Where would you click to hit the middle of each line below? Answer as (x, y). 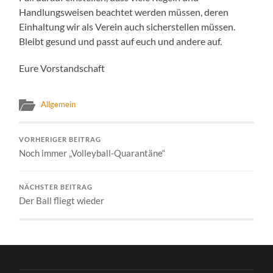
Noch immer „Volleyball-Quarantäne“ (92, 153)
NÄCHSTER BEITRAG (56, 187)
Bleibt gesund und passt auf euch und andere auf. (121, 41)
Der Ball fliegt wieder (62, 200)
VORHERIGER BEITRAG (60, 139)
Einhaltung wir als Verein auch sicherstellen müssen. (127, 26)
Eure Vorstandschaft (62, 68)
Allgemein (58, 104)
